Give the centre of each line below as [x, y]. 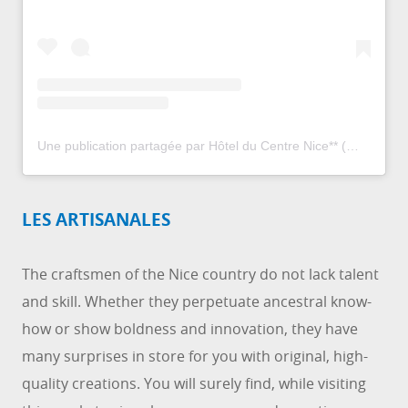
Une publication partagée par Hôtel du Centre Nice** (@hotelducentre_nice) [352, 146]
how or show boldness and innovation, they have [190, 329]
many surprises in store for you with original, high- [195, 357]
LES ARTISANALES [96, 220]
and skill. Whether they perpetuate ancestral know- [197, 302]
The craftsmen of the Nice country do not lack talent [200, 275]
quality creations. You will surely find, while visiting [194, 384]
